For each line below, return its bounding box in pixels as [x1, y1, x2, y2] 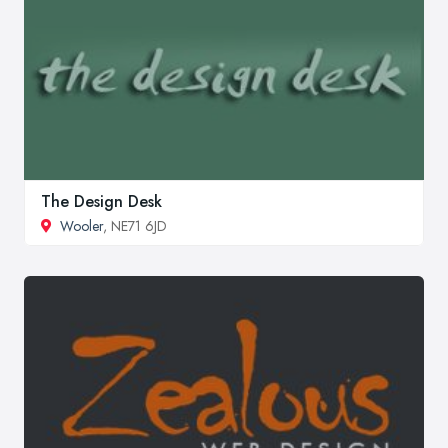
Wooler [60, 216, 103, 237]
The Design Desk [41, 190, 162, 214]
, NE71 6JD [103, 216, 167, 237]
